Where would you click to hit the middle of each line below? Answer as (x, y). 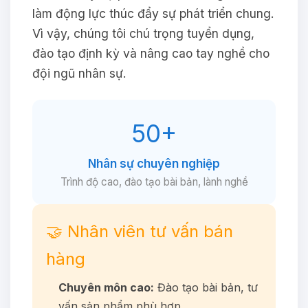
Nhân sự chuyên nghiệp (154, 163)
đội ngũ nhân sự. (79, 73)
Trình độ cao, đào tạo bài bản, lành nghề (154, 181)
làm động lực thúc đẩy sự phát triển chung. (153, 13)
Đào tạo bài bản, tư (206, 287)
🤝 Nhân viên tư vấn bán (140, 231)
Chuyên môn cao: (106, 287)
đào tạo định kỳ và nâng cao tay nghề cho (151, 53)
